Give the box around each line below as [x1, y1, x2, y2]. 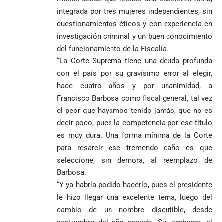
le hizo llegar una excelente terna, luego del [57, 192, 212, 202]
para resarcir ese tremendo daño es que [57, 143, 212, 152]
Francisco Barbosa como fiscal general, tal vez [57, 93, 212, 103]
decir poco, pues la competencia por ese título [57, 118, 212, 127]
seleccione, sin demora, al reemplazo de [57, 155, 212, 165]
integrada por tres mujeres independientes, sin [57, 6, 212, 16]
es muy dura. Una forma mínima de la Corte [57, 130, 212, 140]
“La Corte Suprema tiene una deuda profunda [57, 56, 212, 65]
